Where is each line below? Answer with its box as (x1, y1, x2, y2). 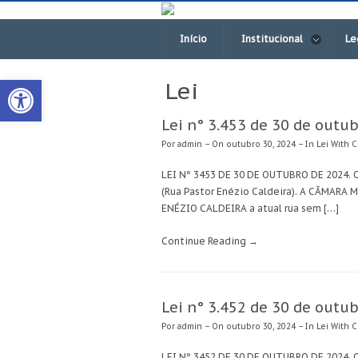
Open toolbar (7, 70, 99, 104)
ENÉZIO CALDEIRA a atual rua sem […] (161, 202, 339, 215)
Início (180, 33, 207, 46)
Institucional (241, 33, 303, 46)
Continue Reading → (161, 235, 258, 248)
